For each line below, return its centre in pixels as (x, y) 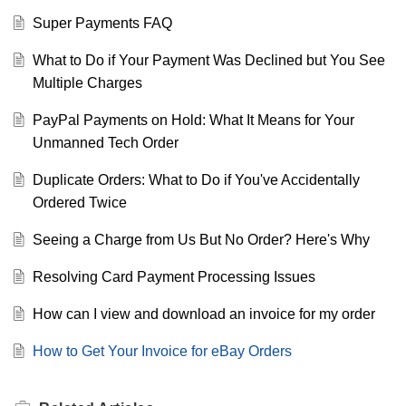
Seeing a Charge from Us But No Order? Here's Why (201, 239)
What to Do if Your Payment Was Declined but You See (208, 60)
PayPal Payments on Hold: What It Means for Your (193, 120)
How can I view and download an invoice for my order (203, 314)
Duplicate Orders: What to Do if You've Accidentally (196, 179)
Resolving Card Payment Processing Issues (174, 276)
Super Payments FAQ (102, 23)
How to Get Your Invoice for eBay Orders (162, 351)
